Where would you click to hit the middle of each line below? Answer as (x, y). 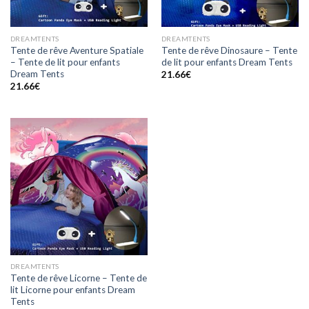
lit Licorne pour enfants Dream (72, 290)
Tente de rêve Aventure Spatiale (77, 50)
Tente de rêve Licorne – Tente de (78, 278)
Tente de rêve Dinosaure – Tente (229, 50)
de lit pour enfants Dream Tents (227, 62)
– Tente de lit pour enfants (65, 62)
